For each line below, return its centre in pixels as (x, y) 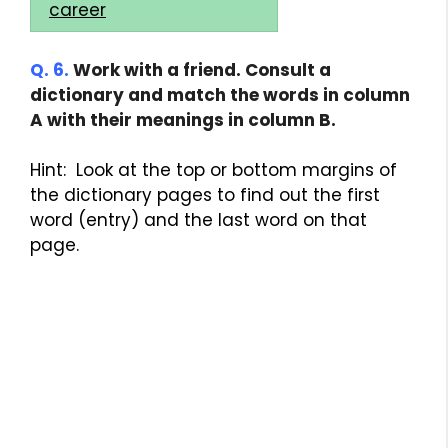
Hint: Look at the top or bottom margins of (213, 170)
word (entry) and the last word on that (198, 220)
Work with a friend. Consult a (200, 69)
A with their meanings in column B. (183, 119)
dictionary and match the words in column (220, 94)
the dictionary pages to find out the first (205, 195)
